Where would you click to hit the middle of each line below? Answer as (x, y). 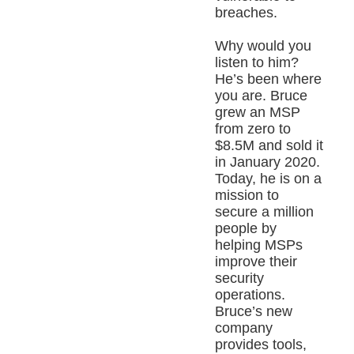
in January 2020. (268, 162)
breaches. (247, 13)
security (240, 279)
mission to (247, 196)
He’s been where (269, 79)
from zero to (253, 129)
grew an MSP (258, 113)
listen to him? (257, 63)
